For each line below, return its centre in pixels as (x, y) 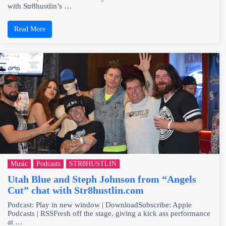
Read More (30, 29)
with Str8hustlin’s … (40, 6)
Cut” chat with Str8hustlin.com (76, 190)
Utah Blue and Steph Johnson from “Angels (102, 179)
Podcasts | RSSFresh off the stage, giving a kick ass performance (109, 213)
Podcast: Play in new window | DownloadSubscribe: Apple (100, 205)
